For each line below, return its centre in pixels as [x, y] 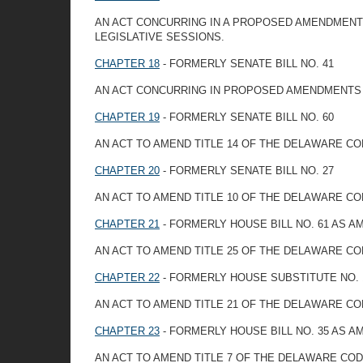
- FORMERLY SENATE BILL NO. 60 [247, 117]
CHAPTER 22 [127, 278]
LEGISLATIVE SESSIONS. [160, 37]
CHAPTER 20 [127, 171]
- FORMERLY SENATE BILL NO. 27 [247, 171]
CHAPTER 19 [127, 117]
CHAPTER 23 [127, 331]
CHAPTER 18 [127, 64]
